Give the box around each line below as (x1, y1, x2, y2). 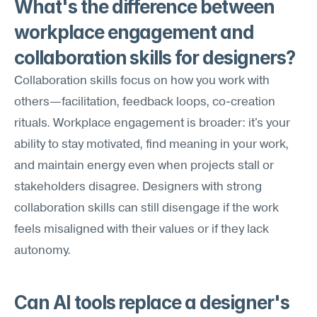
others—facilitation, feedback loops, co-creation (14, 96, 275, 108)
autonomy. (14, 245, 71, 257)
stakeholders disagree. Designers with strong (14, 181, 262, 193)
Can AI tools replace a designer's (14, 292, 289, 313)
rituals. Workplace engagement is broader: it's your (14, 117, 290, 129)
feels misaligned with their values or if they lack (14, 224, 269, 236)
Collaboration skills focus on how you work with (14, 75, 270, 87)
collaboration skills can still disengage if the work (14, 202, 279, 214)
